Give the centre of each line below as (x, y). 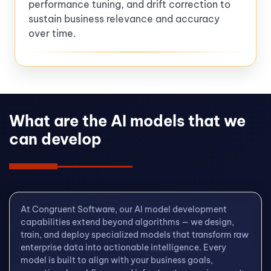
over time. (52, 33)
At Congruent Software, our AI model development (124, 209)
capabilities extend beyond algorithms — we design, (127, 222)
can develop (55, 139)
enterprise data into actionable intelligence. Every (123, 247)
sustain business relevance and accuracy (124, 18)
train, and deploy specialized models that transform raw (135, 234)
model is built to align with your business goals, (117, 260)
